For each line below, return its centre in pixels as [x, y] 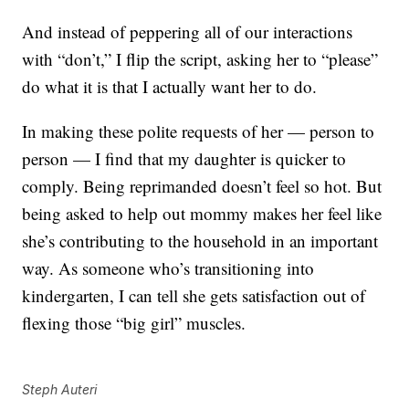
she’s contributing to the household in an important [200, 241]
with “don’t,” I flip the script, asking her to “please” [200, 59]
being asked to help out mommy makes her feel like [202, 214]
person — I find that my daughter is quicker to [184, 159]
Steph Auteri [60, 390]
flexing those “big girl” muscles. [134, 323]
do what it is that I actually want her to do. [170, 87]
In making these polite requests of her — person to [199, 131]
